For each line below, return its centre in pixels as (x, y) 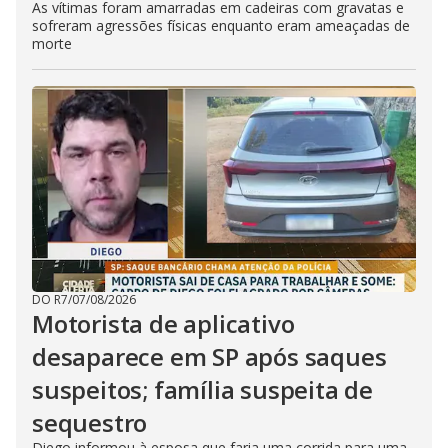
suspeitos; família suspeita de (202, 389)
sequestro (90, 422)
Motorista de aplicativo (163, 323)
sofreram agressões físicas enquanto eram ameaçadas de (221, 25)
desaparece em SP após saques (209, 356)
